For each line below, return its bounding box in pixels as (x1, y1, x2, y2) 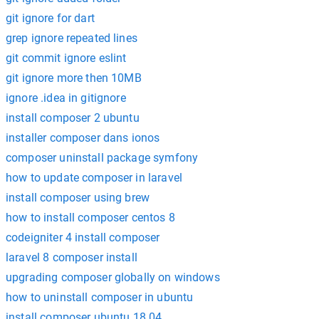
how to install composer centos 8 (6, 211, 175, 224)
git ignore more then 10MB (6, 71, 142, 85)
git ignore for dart (6, 11, 95, 25)
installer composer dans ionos (6, 131, 160, 145)
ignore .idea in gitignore (6, 91, 126, 105)
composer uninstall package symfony (6, 151, 199, 164)
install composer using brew (6, 191, 150, 204)
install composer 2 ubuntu (6, 111, 140, 125)
